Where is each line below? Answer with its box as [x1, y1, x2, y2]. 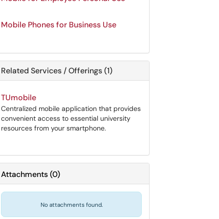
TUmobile [1, 92, 36, 103]
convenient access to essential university [1, 114, 131, 123]
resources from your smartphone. [1, 124, 106, 132]
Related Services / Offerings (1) [1, 66, 112, 76]
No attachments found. [40, 201, 103, 209]
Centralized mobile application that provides [1, 104, 141, 113]
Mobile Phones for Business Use [1, 20, 116, 30]
